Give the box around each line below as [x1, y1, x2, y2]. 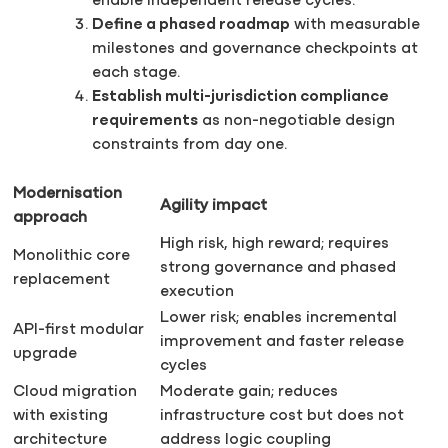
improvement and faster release [160, 334, 404, 351]
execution [160, 284, 234, 301]
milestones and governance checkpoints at [92, 41, 418, 58]
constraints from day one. [92, 137, 287, 154]
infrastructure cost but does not [160, 408, 404, 425]
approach [13, 210, 87, 227]
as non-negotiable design [198, 113, 395, 130]
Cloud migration [13, 384, 137, 401]
